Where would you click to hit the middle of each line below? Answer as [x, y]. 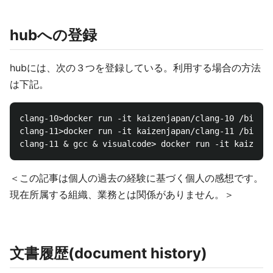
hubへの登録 [53, 35]
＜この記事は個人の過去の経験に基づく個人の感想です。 [136, 178]
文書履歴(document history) [108, 253]
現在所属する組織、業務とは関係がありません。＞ [122, 194]
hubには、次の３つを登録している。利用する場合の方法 [135, 68]
